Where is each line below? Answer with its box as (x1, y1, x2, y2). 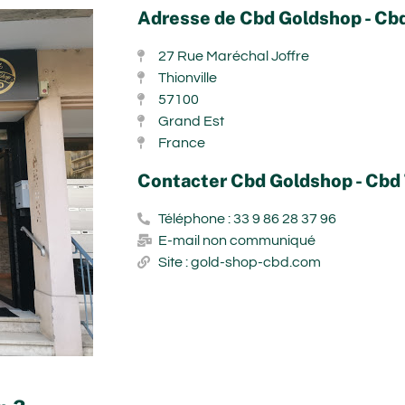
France (157, 135, 205, 150)
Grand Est (157, 113, 224, 128)
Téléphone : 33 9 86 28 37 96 (157, 211, 336, 226)
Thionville (157, 70, 217, 85)
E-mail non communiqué (157, 232, 316, 248)
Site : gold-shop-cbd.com (157, 254, 321, 269)
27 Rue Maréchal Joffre (157, 48, 309, 63)
